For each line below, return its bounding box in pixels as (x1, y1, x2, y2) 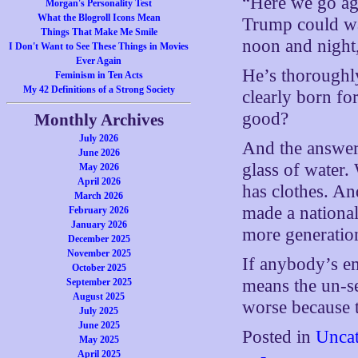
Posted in (242, 327, 316, 347)
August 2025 (73, 291, 125, 302)
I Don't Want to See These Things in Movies (9, 41, 189, 52)
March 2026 (74, 190, 124, 201)
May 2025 (78, 334, 119, 345)
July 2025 (79, 305, 119, 316)
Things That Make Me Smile (40, 26, 157, 38)
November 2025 (66, 248, 131, 259)
